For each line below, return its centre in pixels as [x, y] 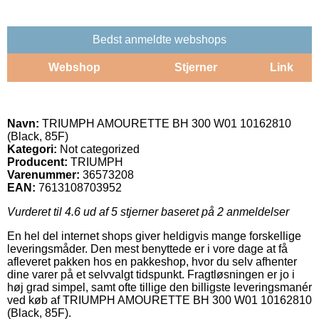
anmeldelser [256, 211]
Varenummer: [43, 174]
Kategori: [32, 149]
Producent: [37, 162]
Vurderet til [36, 211]
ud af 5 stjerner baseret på [149, 211]
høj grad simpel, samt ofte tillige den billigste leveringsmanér [159, 287]
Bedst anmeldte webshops [159, 39]
